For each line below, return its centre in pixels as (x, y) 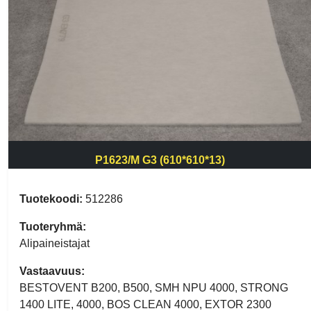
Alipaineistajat (54, 244)
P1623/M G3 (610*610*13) (160, 160)
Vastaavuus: (52, 271)
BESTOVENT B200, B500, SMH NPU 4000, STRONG (154, 288)
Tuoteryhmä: (53, 227)
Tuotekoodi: (51, 199)
